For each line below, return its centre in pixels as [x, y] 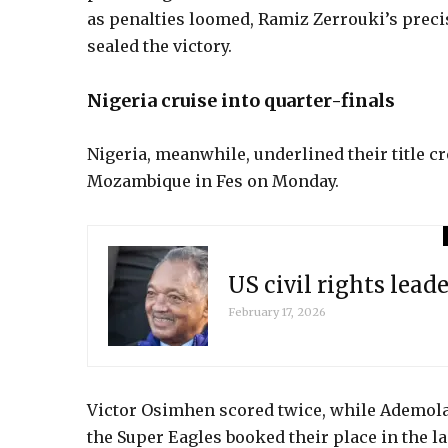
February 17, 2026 [277, 312]
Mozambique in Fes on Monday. [213, 180]
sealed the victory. [159, 45]
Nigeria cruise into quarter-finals [241, 100]
